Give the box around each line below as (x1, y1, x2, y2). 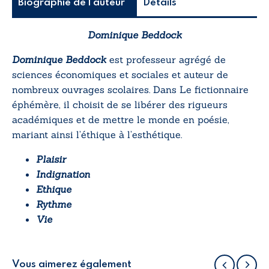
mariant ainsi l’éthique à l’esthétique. (12, 128, 182, 141)
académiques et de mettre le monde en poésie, (12, 113, 229, 125)
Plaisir (36, 153, 66, 165)
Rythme (36, 198, 71, 210)
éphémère (12, 98, 59, 110)
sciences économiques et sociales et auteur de (12, 68, 228, 80)
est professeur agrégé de (106, 53, 226, 65)
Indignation (36, 168, 90, 180)
